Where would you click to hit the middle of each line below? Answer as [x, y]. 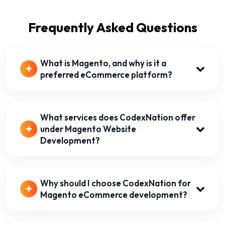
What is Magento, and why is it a [103, 63]
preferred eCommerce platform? [106, 75]
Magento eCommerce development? [114, 195]
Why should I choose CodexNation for [116, 183]
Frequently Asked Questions [113, 28]
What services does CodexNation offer [118, 118]
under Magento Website [88, 129]
